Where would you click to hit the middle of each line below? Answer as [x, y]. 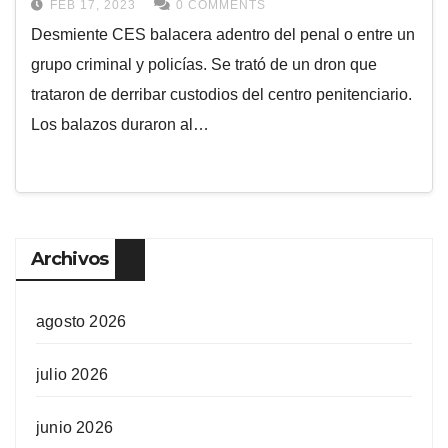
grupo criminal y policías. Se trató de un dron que [204, 65]
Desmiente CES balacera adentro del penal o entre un [223, 35]
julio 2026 [72, 375]
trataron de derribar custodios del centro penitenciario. [221, 95]
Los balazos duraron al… [120, 125]
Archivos [69, 259]
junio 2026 [74, 428]
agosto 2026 [81, 322]
